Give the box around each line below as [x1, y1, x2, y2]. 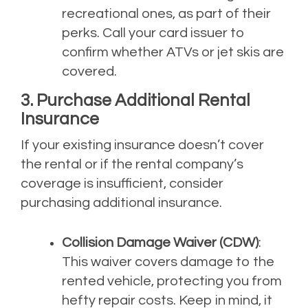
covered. [62, 65, 117, 79]
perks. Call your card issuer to [62, 26, 245, 41]
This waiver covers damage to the [62, 255, 274, 269]
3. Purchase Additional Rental [21, 91, 250, 110]
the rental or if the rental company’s [21, 157, 243, 172]
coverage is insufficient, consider [21, 177, 223, 191]
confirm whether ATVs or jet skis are [62, 45, 284, 60]
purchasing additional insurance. [21, 196, 222, 210]
